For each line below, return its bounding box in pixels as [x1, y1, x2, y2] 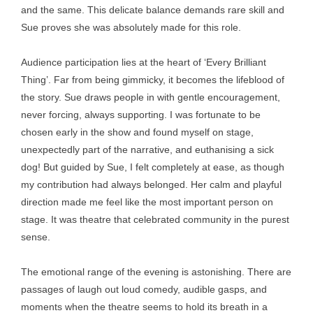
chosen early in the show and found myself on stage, [21, 126, 254, 138]
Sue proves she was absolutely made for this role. [21, 22, 241, 33]
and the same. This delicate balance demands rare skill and [21, 4, 284, 15]
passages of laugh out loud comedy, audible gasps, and [21, 284, 267, 295]
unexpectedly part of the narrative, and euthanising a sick [21, 144, 274, 155]
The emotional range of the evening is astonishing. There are [21, 266, 291, 277]
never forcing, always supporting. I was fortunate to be [21, 109, 261, 120]
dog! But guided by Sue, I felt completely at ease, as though [21, 161, 284, 173]
